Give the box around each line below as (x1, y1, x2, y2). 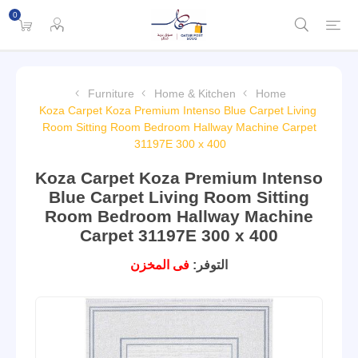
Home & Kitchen (153, 87, 236, 100)
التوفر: (193, 258, 228, 272)
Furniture (87, 87, 134, 100)
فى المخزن (130, 258, 189, 272)
